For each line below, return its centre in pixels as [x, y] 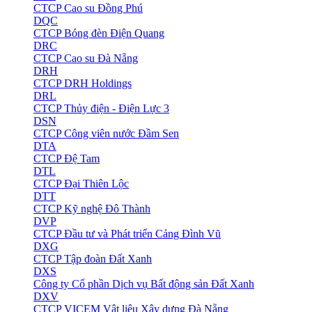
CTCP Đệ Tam [67, 159]
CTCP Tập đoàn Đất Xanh [93, 259]
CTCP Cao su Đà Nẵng [86, 58]
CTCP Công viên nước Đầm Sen [106, 134]
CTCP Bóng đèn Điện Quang [99, 33]
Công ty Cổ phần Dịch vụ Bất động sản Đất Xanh [144, 284]
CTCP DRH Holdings [83, 84]
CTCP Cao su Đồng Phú [88, 8]
